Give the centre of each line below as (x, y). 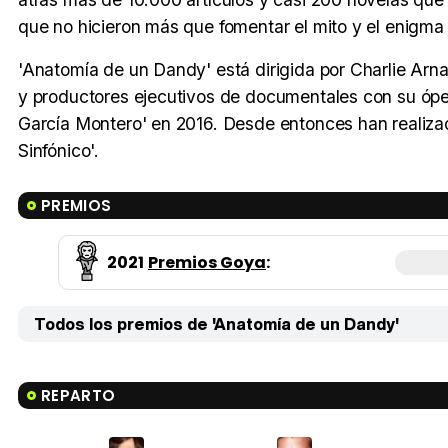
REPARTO (78, 396)
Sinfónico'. (59, 151)
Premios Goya (207, 263)
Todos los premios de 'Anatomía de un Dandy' (216, 324)
